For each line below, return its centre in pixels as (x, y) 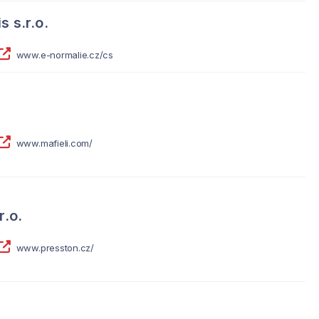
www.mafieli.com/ (54, 143)
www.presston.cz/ (55, 247)
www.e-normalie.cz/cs (64, 55)
